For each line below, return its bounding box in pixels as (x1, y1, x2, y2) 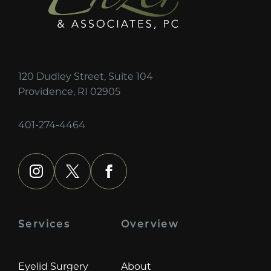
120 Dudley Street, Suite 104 (18, 69, 153, 82)
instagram (36, 171, 86, 184)
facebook (108, 171, 154, 184)
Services (18, 217, 71, 230)
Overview (121, 217, 179, 230)
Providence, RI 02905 (18, 84, 120, 97)
